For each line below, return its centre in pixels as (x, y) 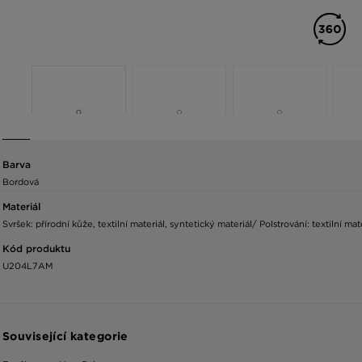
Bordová (21, 181)
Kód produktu (36, 248)
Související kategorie (65, 336)
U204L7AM (28, 265)
